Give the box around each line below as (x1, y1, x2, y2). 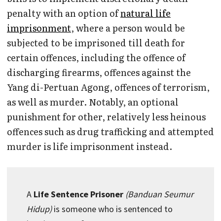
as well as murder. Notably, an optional (7, 95, 179, 109)
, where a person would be (71, 21, 185, 35)
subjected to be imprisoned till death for (7, 36, 185, 50)
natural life (120, 6, 171, 20)
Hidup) (27, 203, 52, 215)
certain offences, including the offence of (7, 51, 185, 65)
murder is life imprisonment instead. (7, 140, 174, 153)
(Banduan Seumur (125, 188, 193, 200)
